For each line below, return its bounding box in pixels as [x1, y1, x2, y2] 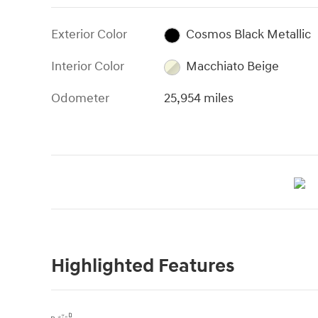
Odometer [51, 90, 109, 107]
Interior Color [51, 58, 124, 75]
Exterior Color [51, 26, 127, 43]
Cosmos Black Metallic [185, 26, 311, 43]
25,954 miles [164, 90, 234, 107]
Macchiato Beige [185, 58, 279, 75]
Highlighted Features [51, 254, 234, 279]
